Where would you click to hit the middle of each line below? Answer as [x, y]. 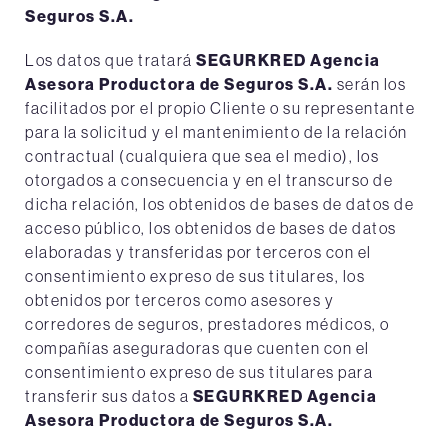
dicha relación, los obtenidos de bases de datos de [219, 204]
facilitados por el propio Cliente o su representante [220, 108]
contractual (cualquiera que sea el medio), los [202, 156]
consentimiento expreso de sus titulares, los [195, 276]
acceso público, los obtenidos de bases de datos [211, 228]
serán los [369, 84]
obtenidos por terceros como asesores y [179, 300]
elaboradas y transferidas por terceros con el [198, 252]
